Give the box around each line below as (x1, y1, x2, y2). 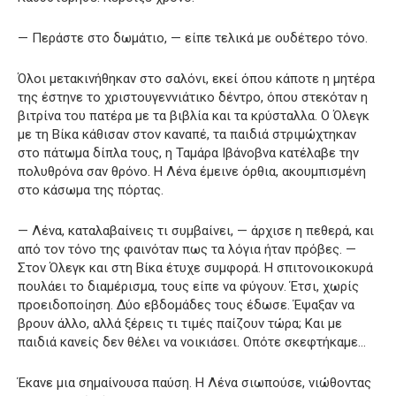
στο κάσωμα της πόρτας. (18, 181, 164, 198)
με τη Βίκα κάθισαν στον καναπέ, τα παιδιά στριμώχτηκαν (18, 126, 356, 142)
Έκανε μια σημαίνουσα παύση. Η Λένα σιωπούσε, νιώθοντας (18, 374, 371, 391)
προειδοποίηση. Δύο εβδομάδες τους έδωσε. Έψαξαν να (18, 296, 354, 313)
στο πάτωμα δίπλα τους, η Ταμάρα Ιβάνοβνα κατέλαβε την (18, 144, 359, 161)
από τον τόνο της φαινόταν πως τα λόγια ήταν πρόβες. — (18, 240, 356, 257)
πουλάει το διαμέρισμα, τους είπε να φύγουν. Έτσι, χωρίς (18, 278, 359, 294)
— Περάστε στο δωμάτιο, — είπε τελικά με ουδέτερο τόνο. (18, 29, 368, 46)
